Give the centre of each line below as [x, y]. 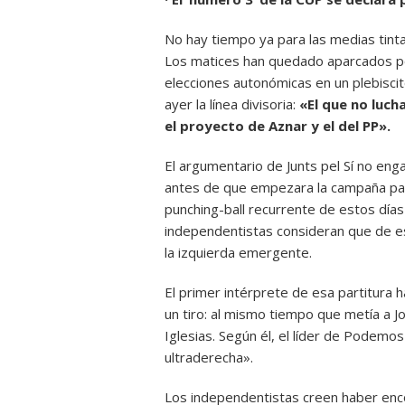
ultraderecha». [209, 357]
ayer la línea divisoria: [232, 104]
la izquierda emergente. [238, 252]
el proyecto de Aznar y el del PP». [278, 126]
